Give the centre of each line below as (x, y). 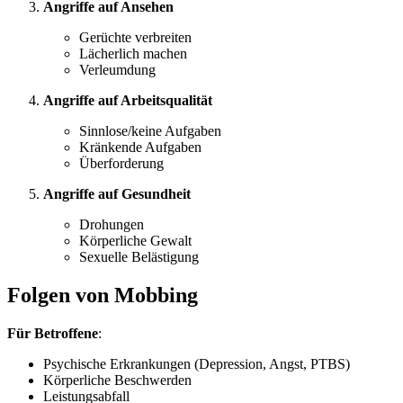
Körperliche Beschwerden (117, 381)
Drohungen (112, 225)
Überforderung (121, 164)
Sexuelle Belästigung (139, 257)
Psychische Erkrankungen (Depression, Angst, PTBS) (197, 364)
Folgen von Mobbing (103, 296)
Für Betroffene (53, 334)
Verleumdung (117, 70)
